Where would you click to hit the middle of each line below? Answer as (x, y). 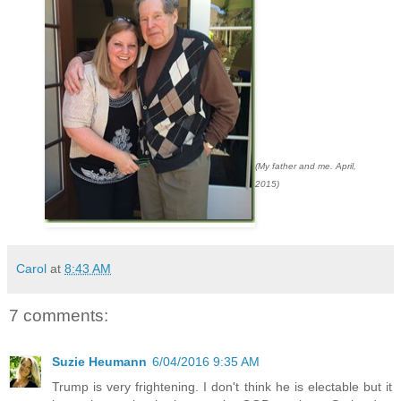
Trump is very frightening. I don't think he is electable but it (222, 386)
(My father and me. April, (306, 166)
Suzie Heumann (99, 361)
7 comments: (59, 315)
